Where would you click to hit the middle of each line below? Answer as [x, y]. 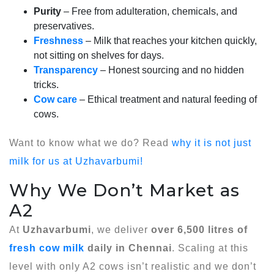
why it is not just [212, 143]
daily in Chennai [128, 248]
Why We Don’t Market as [124, 190]
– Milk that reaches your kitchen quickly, [170, 40]
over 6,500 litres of [199, 229]
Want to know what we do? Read [91, 143]
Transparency [66, 70]
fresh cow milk [47, 248]
